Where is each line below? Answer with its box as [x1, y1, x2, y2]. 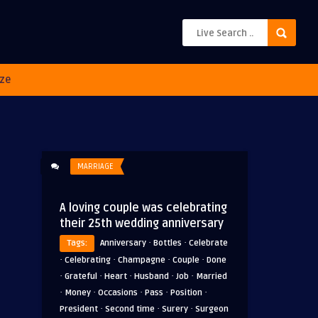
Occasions [98, 287, 138, 298]
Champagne [118, 255, 165, 265]
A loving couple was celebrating [60, 201, 227, 215]
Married [196, 271, 227, 282]
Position [170, 287, 202, 298]
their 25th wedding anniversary [60, 216, 224, 231]
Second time [105, 304, 155, 314]
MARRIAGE [77, 162, 114, 171]
